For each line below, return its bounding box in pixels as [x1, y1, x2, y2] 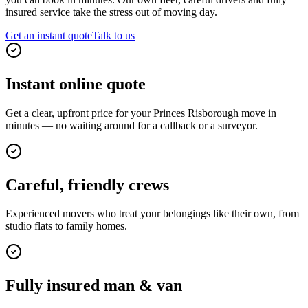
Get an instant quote [5, 29, 92, 41]
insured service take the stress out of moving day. [5, 5, 217, 18]
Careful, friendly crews [5, 175, 169, 194]
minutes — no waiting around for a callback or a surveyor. [5, 119, 258, 131]
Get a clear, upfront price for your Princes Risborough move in [5, 107, 276, 119]
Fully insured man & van [5, 276, 182, 295]
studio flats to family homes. [5, 220, 127, 232]
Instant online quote [5, 74, 146, 93]
